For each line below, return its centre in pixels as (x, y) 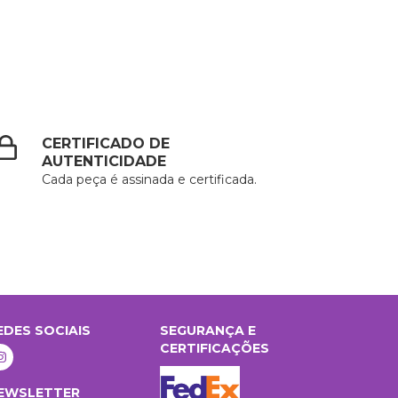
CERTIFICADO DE (106, 143)
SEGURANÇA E (208, 330)
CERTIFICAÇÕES (215, 348)
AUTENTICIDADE (104, 161)
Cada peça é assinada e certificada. (150, 179)
